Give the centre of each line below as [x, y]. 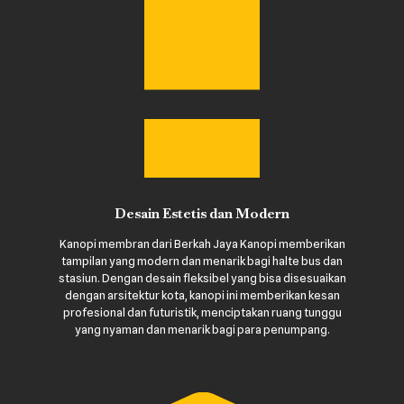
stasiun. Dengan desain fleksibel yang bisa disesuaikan [202, 277]
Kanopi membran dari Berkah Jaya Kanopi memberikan [202, 243]
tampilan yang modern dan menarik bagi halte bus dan [202, 260]
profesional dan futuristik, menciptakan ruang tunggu [202, 312]
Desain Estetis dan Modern [202, 213]
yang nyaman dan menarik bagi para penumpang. [202, 329]
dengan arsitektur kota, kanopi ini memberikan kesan [202, 294]
